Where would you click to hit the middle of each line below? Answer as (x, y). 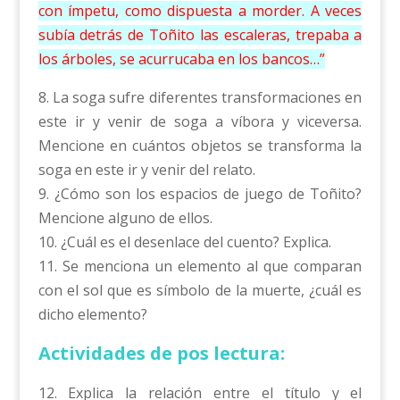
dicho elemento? (92, 315)
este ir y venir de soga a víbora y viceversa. (200, 122)
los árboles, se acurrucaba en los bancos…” (181, 59)
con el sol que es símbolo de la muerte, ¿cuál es (200, 291)
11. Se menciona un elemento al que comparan (200, 267)
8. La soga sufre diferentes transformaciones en (200, 98)
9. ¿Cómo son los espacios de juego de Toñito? (200, 194)
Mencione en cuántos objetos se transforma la (200, 146)
